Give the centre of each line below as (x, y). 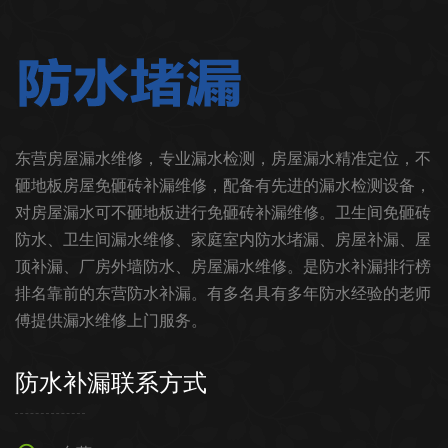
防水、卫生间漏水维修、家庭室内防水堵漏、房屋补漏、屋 (223, 240)
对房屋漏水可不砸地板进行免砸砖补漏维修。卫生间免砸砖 (223, 213)
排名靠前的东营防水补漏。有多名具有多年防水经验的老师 (223, 294)
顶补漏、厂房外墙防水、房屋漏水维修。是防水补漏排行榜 (223, 267)
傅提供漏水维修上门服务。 (111, 321)
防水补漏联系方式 (111, 383)
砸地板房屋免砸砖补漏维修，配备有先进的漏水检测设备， (223, 186)
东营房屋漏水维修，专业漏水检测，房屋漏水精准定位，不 (223, 159)
